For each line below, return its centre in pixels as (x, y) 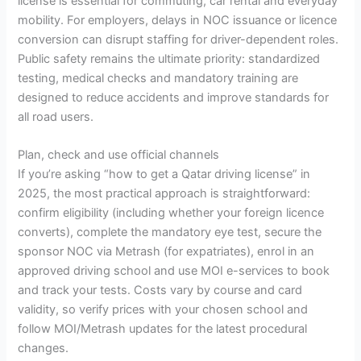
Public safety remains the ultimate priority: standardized (169, 58)
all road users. (56, 116)
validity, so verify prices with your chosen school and (163, 310)
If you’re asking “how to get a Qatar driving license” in (164, 174)
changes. (44, 349)
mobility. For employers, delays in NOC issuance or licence (178, 20)
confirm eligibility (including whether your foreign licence (171, 213)
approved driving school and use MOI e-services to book (174, 271)
